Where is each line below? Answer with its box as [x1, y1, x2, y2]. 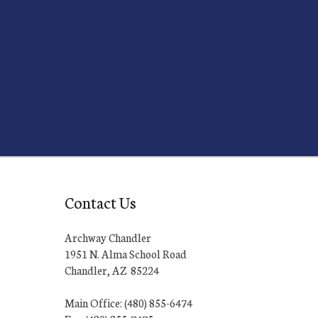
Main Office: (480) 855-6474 [65, 295, 192, 310]
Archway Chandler [65, 229, 151, 245]
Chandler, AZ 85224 [65, 262, 159, 278]
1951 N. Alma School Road [65, 246, 187, 261]
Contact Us [65, 190, 136, 213]
